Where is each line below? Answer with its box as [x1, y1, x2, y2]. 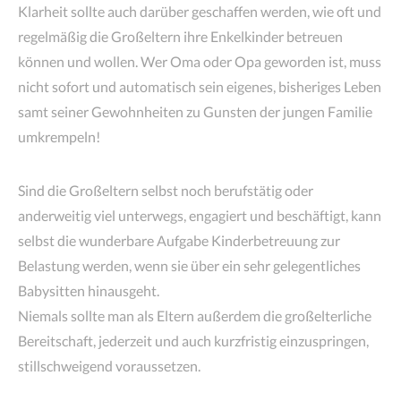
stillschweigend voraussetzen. [18, 356, 200, 374]
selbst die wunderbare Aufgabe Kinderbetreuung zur [18, 231, 340, 249]
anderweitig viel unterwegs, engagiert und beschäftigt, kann [18, 206, 381, 224]
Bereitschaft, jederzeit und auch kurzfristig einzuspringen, [18, 331, 369, 349]
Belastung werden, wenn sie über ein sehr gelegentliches [18, 256, 361, 274]
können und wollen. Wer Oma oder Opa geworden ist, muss [18, 52, 381, 70]
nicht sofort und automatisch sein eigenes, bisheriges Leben [18, 77, 381, 95]
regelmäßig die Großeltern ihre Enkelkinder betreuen [18, 27, 343, 45]
